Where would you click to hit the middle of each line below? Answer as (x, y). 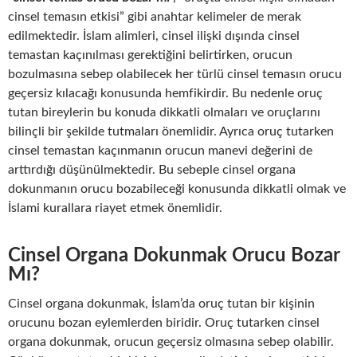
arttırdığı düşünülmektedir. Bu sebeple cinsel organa (152, 169)
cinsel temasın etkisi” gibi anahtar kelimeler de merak (155, 16)
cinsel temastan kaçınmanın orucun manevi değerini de (160, 150)
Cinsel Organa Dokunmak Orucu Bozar (174, 255)
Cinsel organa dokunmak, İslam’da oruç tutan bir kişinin (161, 303)
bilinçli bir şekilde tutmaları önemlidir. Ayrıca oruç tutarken (171, 131)
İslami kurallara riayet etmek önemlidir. (115, 208)
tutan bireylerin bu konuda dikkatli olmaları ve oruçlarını (164, 112)
